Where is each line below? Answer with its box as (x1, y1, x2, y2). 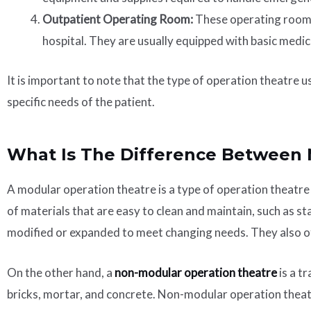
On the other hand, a (7, 265, 115, 280)
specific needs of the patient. (7, 94, 155, 109)
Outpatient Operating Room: (42, 12, 193, 27)
